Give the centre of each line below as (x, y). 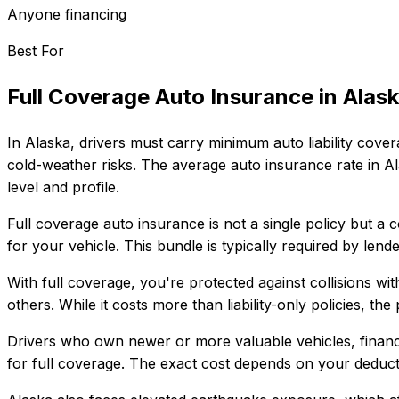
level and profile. (63, 187)
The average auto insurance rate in (258, 164)
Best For (36, 50)
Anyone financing (67, 14)
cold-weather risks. (72, 164)
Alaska (48, 142)
